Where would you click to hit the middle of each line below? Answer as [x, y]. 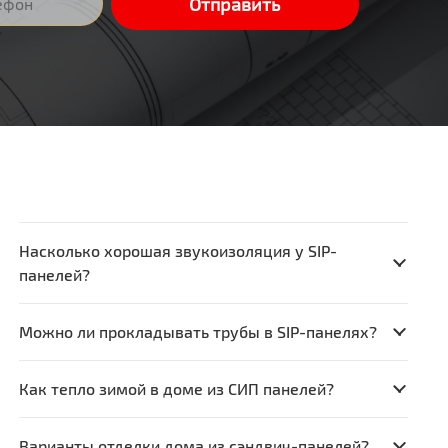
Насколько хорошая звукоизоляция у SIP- [177, 250]
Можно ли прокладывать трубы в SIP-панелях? [197, 331]
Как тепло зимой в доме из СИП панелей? [176, 388]
